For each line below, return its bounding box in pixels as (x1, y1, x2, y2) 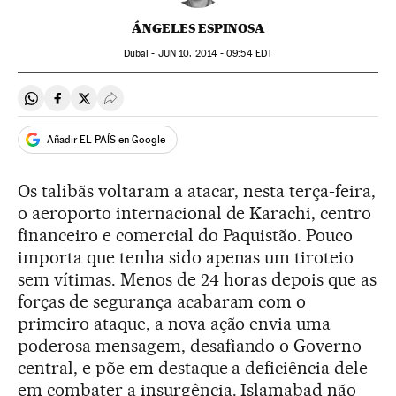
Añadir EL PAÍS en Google (47, 133, 165, 146)
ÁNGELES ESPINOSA (131, 20, 265, 36)
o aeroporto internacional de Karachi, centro (18, 202, 372, 224)
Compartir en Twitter (83, 96, 209, 114)
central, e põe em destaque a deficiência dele (18, 357, 369, 378)
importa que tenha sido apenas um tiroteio (18, 247, 354, 268)
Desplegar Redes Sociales (110, 96, 267, 114)
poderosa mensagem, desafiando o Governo (18, 335, 362, 356)
